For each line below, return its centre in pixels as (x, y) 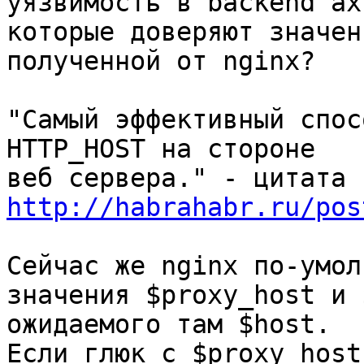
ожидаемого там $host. (169, 325)
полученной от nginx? (161, 61)
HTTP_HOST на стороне (169, 149)
